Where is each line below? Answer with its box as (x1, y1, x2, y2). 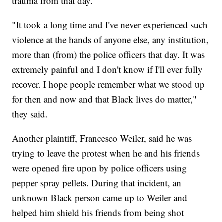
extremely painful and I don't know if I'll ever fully (12, 63, 203, 76)
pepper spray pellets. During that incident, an (12, 176, 182, 189)
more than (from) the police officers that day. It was (12, 48, 205, 61)
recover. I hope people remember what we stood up (12, 78, 205, 91)
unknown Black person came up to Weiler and (12, 191, 188, 204)
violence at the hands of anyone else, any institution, (12, 33, 209, 46)
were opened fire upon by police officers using (12, 162, 187, 174)
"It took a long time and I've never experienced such (12, 18, 208, 31)
